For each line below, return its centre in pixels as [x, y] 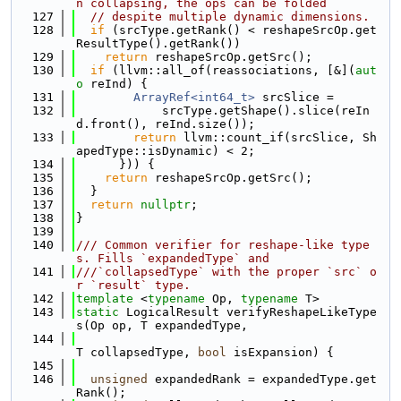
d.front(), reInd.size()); [166, 124]
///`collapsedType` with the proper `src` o [226, 272]
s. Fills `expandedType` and [173, 258]
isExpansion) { [280, 352]
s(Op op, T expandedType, [162, 325]
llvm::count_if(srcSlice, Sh [277, 137]
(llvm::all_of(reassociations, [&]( [230, 70]
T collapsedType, [137, 352]
